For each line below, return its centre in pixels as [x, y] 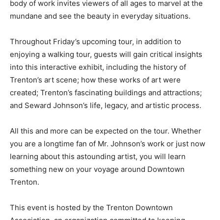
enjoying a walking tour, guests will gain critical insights [106, 54]
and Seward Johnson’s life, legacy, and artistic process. [106, 105]
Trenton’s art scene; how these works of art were [95, 80]
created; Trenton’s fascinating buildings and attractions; [106, 92]
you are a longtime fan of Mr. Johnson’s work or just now [108, 143]
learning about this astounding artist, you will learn [98, 156]
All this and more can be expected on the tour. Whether [106, 131]
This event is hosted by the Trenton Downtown [91, 207]
